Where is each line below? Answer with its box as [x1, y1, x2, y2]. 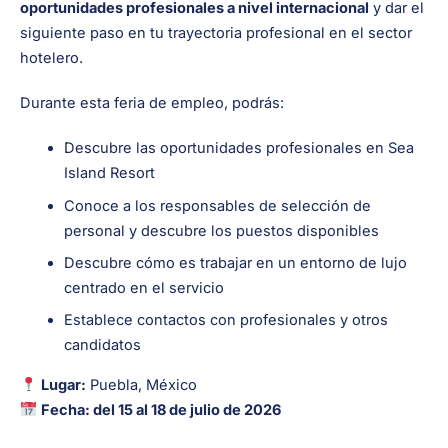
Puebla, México [85, 375, 197, 394]
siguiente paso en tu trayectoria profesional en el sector [20, 24, 412, 43]
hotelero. [20, 49, 83, 68]
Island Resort [63, 164, 155, 183]
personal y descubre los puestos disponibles [63, 221, 379, 240]
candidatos [63, 336, 141, 355]
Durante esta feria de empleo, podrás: [20, 94, 284, 113]
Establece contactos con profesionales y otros [63, 311, 388, 330]
